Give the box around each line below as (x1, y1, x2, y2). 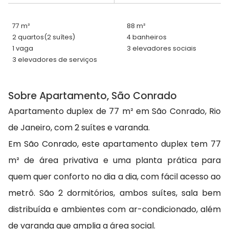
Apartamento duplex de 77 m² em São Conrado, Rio (8, 105, 221, 118)
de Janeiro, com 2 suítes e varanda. (8, 122, 150, 134)
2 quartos (12, 33, 44, 42)
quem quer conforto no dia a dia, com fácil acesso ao (8, 171, 221, 183)
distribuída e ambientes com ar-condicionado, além (8, 203, 221, 216)
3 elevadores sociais (127, 44, 196, 53)
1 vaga (12, 44, 33, 53)
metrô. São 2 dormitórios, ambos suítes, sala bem (8, 187, 221, 199)
